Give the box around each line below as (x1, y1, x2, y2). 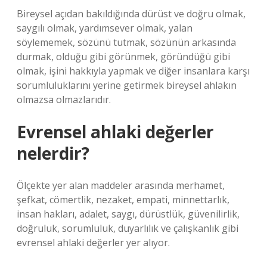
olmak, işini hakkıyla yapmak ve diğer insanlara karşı (17, 64, 250, 77)
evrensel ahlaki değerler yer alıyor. (17, 236, 170, 249)
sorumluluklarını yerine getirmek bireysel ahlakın (17, 79, 237, 92)
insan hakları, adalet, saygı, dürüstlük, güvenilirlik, (17, 207, 240, 221)
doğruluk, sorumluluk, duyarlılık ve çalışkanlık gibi (17, 222, 238, 235)
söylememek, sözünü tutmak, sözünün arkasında (17, 36, 236, 49)
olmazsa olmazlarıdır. (17, 93, 111, 106)
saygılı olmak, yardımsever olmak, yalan (17, 21, 193, 35)
